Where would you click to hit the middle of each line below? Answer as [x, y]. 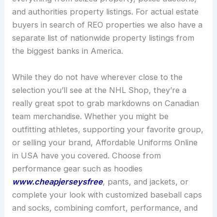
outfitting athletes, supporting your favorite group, [108, 129]
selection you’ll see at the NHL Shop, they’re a [100, 90]
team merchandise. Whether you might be [91, 116]
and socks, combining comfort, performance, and [105, 208]
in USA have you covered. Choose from [87, 155]
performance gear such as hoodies [77, 168]
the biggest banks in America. [68, 51]
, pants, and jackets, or [146, 181]
